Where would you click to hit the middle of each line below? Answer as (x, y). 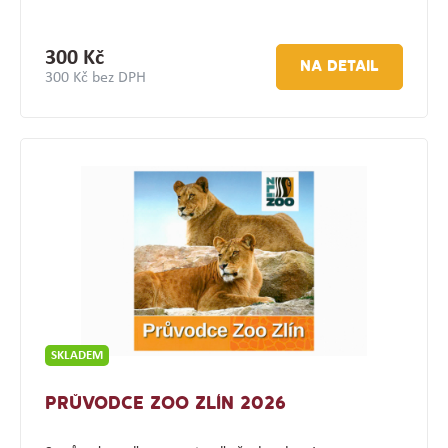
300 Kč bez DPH (95, 78)
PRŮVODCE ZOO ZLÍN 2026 (165, 405)
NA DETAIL (340, 67)
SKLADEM (76, 356)
